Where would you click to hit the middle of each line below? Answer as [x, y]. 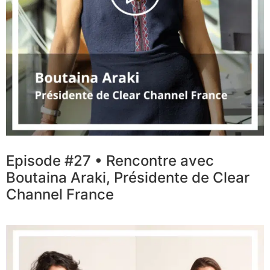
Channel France [60, 195]
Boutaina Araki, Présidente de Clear [128, 178]
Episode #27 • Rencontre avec [110, 161]
